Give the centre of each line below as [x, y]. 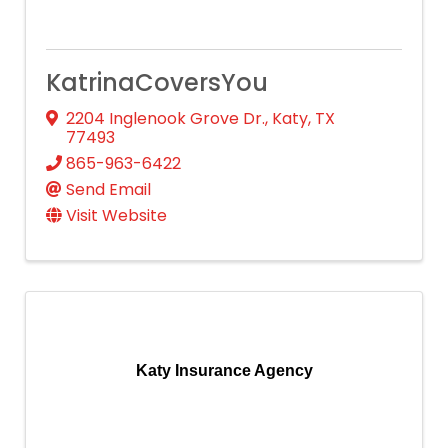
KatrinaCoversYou [157, 82]
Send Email [108, 189]
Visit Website [116, 215]
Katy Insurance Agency [224, 370]
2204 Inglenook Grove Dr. [165, 118]
